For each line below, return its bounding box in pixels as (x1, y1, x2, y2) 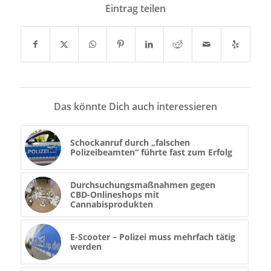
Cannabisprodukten (70, 198, 153, 211)
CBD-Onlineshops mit (70, 189, 159, 201)
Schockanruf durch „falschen (70, 137, 190, 149)
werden (70, 241, 102, 253)
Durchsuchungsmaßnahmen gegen (70, 179, 215, 191)
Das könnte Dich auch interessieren (53, 100, 217, 114)
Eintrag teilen (105, 2, 166, 16)
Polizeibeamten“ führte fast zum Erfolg (70, 146, 232, 158)
